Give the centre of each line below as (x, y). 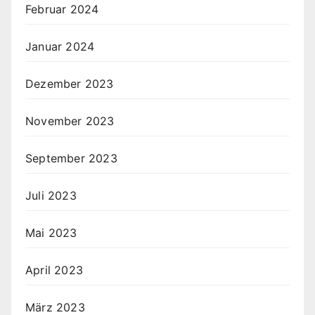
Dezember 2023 (70, 83)
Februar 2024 (62, 9)
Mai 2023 (51, 232)
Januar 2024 (60, 46)
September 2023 (71, 158)
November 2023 (70, 121)
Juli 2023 (51, 195)
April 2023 (54, 270)
